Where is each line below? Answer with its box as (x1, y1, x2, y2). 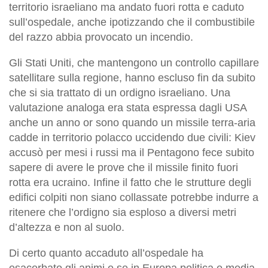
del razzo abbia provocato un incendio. (9, 31, 193, 43)
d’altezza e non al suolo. (9, 221, 124, 233)
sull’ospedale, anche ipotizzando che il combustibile (9, 16, 255, 28)
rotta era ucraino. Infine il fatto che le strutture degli (9, 176, 251, 188)
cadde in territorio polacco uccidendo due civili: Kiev (9, 131, 255, 144)
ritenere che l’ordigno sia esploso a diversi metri (9, 206, 236, 218)
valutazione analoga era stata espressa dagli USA (9, 101, 246, 114)
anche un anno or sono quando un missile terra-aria (9, 116, 255, 129)
